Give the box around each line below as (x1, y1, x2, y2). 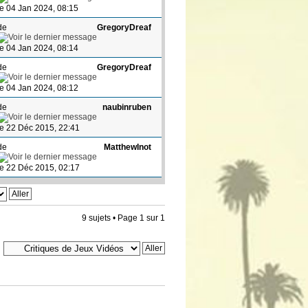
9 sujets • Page (82, 212, 140, 223)
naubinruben (102, 102, 152, 112)
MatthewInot (104, 142, 152, 152)
